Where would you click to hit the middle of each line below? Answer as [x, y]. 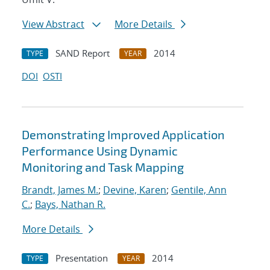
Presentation [82, 258]
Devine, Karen [135, 190]
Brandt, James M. [60, 190]
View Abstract [53, 24]
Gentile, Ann [199, 190]
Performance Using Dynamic [100, 151]
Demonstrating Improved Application [123, 135]
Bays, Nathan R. [70, 205]
